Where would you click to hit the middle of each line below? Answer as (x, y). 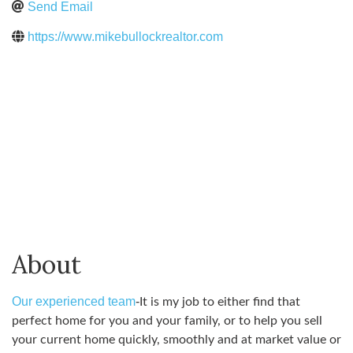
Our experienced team (74, 302)
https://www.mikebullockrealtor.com (125, 37)
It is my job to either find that (220, 302)
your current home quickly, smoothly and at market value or (176, 340)
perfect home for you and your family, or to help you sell (167, 321)
